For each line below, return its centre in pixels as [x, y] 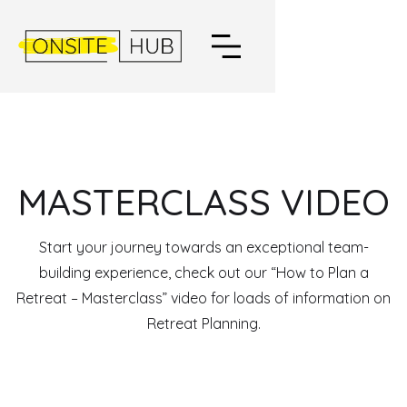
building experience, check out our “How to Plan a [203, 273]
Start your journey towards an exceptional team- [203, 247]
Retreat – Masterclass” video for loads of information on [203, 298]
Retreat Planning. [203, 323]
